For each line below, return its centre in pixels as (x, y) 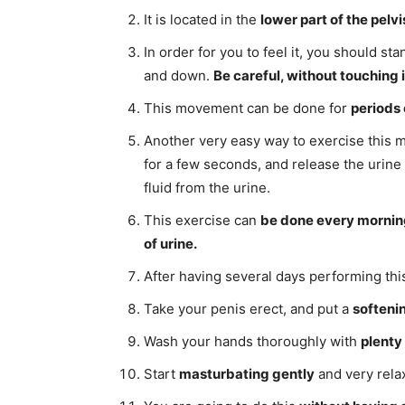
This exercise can (202, 221)
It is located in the (202, 20)
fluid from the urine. (207, 188)
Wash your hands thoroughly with (252, 342)
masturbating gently (247, 374)
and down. (179, 76)
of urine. (170, 244)
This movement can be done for (247, 108)
